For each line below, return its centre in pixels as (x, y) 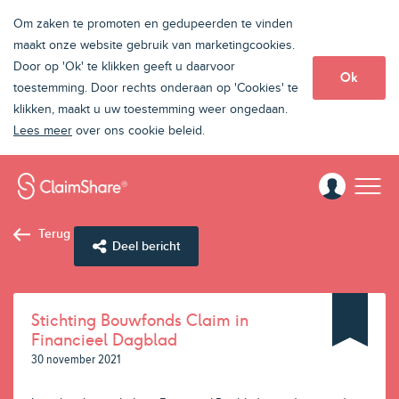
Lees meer (43, 131)
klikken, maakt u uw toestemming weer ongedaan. (151, 110)
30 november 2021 (76, 360)
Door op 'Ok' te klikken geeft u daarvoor (124, 67)
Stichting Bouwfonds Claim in (140, 320)
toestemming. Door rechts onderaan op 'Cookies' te (156, 88)
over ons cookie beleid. (138, 131)
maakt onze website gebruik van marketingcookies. (154, 45)
